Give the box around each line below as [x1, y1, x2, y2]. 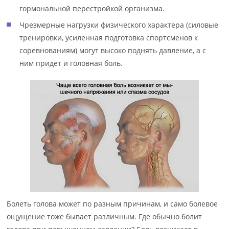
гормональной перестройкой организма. [19, 4, 165, 13]
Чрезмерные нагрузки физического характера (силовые [19, 20, 219, 30]
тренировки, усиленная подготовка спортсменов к [19, 33, 198, 42]
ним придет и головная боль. [19, 58, 123, 68]
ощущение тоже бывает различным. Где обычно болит [7, 212, 202, 221]
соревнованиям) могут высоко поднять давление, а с [19, 45, 207, 55]
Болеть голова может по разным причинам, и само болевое [7, 199, 218, 209]
